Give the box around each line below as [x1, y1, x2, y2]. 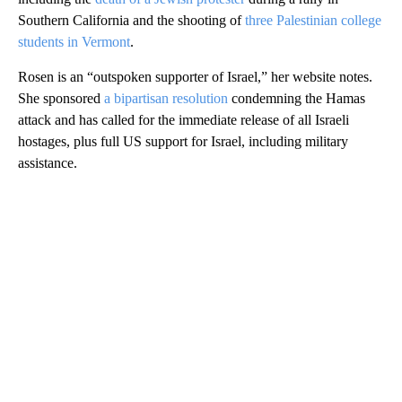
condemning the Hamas [232, 90, 365, 106]
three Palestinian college [245, 12, 381, 28]
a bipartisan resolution [104, 90, 232, 106]
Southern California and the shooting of [18, 12, 245, 28]
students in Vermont [18, 33, 130, 49]
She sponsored [18, 90, 104, 106]
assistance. [18, 154, 77, 170]
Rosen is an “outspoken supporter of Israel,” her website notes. [18, 68, 372, 84]
